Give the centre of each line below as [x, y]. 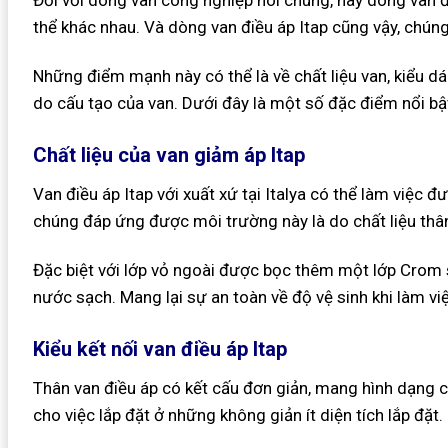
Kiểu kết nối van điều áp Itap [159, 348]
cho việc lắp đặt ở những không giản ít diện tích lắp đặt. [237, 414]
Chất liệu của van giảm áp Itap [168, 154]
